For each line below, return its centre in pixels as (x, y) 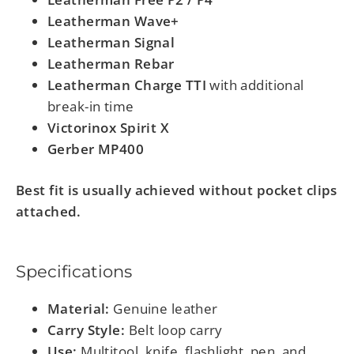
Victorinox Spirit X (109, 128)
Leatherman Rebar (111, 64)
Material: (79, 308)
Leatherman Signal (111, 43)
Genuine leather (164, 308)
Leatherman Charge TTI (127, 85)
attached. (49, 212)
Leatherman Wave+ (113, 21)
